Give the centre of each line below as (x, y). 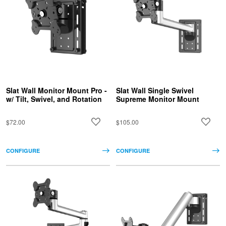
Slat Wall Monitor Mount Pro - (56, 91)
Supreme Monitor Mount (157, 99)
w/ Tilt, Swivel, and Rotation (54, 99)
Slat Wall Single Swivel (155, 91)
